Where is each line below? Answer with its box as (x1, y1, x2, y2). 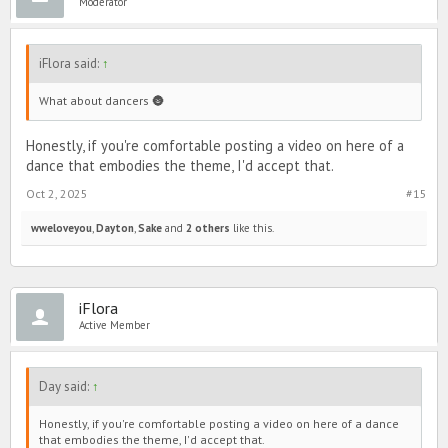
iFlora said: (39, 55, 102, 73)
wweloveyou (31, 221, 92, 236)
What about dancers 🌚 (39, 93, 164, 109)
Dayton (96, 221, 134, 236)
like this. (230, 221, 274, 236)
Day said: (39, 378, 92, 396)
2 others (186, 221, 230, 236)
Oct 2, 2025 (26, 186, 88, 202)
